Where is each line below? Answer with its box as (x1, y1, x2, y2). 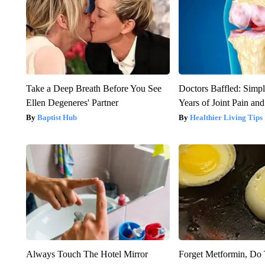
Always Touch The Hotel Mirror (25, 248, 148, 259)
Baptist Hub (37, 112, 77, 122)
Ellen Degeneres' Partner (25, 97, 118, 108)
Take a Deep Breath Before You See (25, 83, 161, 93)
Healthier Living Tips (190, 112, 263, 122)
